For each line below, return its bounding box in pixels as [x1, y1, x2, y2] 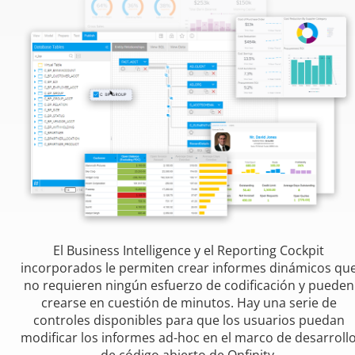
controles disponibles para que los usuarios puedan [32, 311, 345, 329]
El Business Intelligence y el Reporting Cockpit [53, 241, 324, 259]
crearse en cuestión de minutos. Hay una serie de [40, 293, 337, 311]
